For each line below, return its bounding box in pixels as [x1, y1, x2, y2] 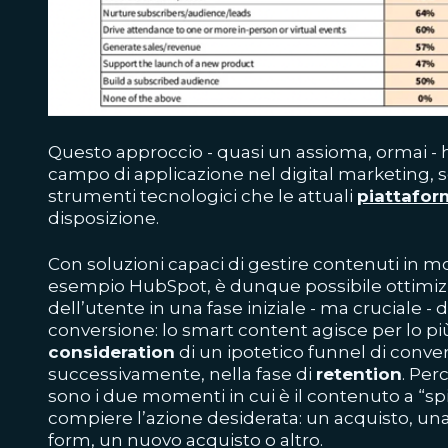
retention [316, 364, 402, 385]
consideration [48, 342, 175, 363]
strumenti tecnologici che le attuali [48, 186, 357, 207]
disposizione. [48, 208, 159, 229]
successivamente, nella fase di [48, 364, 316, 385]
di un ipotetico [175, 342, 308, 363]
